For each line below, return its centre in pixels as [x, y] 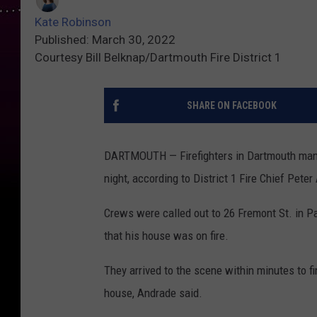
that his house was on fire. [166, 236]
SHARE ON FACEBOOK [231, 106]
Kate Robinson [73, 22]
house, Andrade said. [153, 293]
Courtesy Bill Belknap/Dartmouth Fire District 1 [158, 58]
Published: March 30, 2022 [105, 40]
